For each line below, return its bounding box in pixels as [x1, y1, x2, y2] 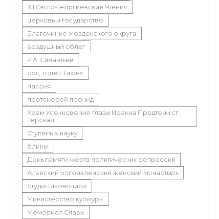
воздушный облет [27, 43, 85, 51]
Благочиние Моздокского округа [27, 30, 136, 38]
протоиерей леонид [27, 96, 94, 104]
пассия [27, 83, 51, 90]
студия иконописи [27, 182, 86, 190]
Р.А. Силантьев [27, 56, 74, 64]
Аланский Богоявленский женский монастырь [27, 169, 178, 177]
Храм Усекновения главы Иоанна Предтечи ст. [27, 109, 179, 117]
